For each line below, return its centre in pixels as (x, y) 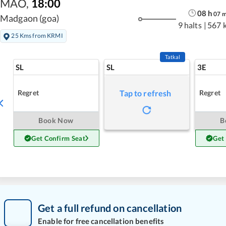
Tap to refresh (146, 93)
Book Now (56, 121)
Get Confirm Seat (59, 138)
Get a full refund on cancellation (110, 208)
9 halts (190, 25)
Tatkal (173, 57)
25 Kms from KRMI (37, 36)
